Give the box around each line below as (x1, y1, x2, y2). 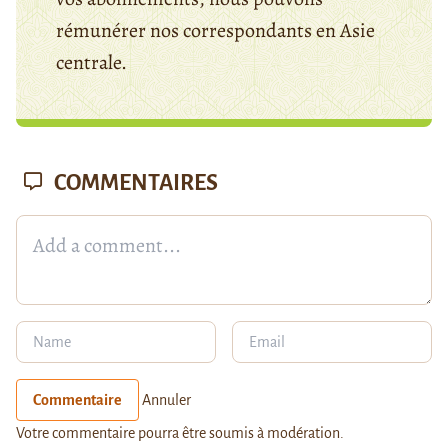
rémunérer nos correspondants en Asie (56, 17, 375, 45)
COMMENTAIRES (50, 171, 218, 196)
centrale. (56, 49, 127, 77)
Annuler (142, 392, 191, 409)
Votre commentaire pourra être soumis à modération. (16, 425, 344, 442)
